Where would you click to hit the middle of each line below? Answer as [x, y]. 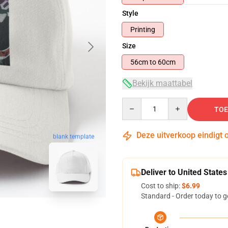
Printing [143, 30]
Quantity [136, 102]
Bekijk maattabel [162, 83]
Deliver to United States [184, 172]
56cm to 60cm [167, 62]
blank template [73, 137]
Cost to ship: [161, 186]
